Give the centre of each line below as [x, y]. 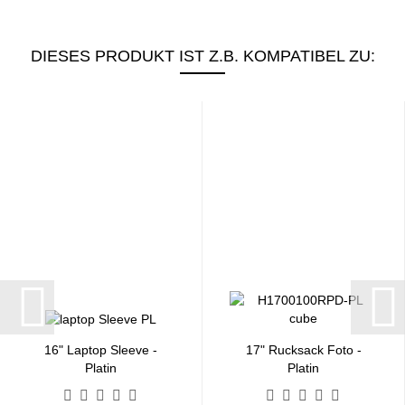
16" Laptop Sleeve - [101, 350]
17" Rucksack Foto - [303, 350]
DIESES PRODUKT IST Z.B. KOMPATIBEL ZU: [202, 57]
